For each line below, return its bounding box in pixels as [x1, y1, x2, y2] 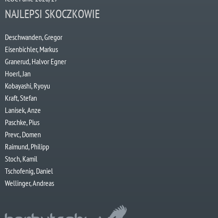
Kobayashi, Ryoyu [5, 80, 50, 91]
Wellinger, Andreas [5, 178, 54, 188]
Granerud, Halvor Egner [5, 56, 66, 66]
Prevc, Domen [5, 129, 41, 139]
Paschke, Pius [5, 117, 39, 127]
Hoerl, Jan [5, 68, 31, 78]
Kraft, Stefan [5, 92, 37, 103]
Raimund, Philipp [5, 141, 49, 151]
